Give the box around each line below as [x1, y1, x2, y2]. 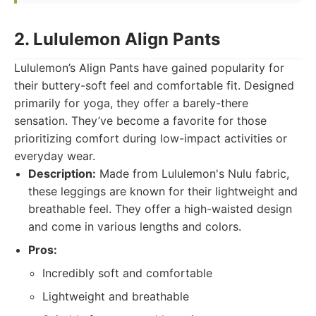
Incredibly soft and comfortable [42, 266, 212, 280]
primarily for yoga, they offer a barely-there [14, 96, 248, 110]
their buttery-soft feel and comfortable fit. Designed [14, 78, 294, 92]
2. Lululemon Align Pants [14, 29, 220, 49]
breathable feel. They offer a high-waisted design [28, 202, 292, 216]
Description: [28, 166, 96, 181]
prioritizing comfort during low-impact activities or [14, 131, 287, 145]
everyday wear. [14, 149, 95, 163]
